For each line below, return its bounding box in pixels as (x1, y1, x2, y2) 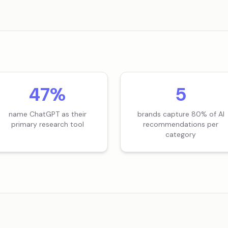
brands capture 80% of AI (137, 109, 224, 119)
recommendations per (143, 120, 218, 129)
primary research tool (11, 120, 84, 129)
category (165, 130, 196, 139)
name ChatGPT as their (8, 109, 87, 119)
